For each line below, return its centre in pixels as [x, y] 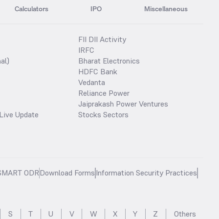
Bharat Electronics [109, 61]
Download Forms [67, 173]
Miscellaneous [166, 9]
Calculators [31, 9]
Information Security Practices [146, 173]
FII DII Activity [102, 39]
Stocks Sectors [103, 114]
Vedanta [92, 82]
